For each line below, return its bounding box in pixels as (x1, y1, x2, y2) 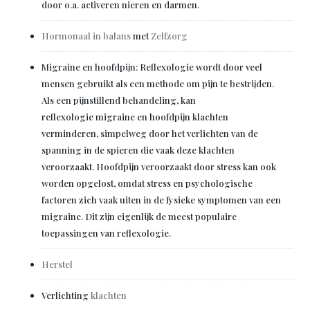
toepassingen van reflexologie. (42, 227, 171, 239)
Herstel (42, 258, 73, 270)
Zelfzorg (151, 30, 188, 42)
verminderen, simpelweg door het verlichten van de (42, 127, 258, 139)
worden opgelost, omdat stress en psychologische (42, 177, 253, 189)
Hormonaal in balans (42, 30, 131, 42)
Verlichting (42, 289, 91, 301)
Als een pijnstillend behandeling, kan (42, 94, 196, 106)
